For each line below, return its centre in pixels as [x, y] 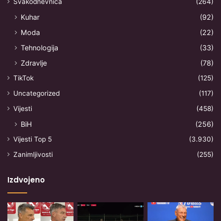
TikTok [23, 78]
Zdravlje [34, 63]
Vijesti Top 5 [33, 139]
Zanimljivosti [33, 155]
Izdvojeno [26, 180]
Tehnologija [39, 48]
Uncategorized [37, 93]
